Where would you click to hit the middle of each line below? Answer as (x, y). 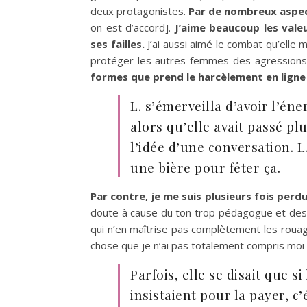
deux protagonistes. (140, 11)
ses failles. (118, 44)
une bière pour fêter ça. (205, 168)
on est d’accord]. (133, 28)
